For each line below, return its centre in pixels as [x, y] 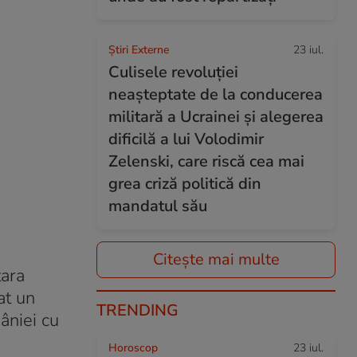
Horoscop [133, 348]
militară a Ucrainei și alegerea [216, 117]
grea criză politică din [185, 184]
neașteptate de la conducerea [216, 94]
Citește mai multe [216, 259]
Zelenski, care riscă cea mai [206, 161]
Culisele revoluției [173, 72]
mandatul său [158, 206]
